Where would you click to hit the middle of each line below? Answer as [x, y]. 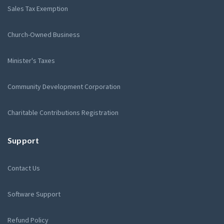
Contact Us [24, 168]
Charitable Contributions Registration [63, 112]
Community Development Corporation [64, 86]
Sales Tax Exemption [38, 8]
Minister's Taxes [31, 60]
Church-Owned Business [44, 34]
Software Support [34, 194]
